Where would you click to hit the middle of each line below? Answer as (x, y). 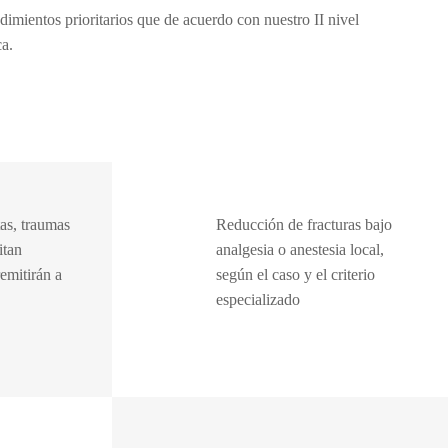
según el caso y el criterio (295, 274)
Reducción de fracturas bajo (304, 224)
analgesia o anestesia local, (300, 249)
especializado (258, 299)
